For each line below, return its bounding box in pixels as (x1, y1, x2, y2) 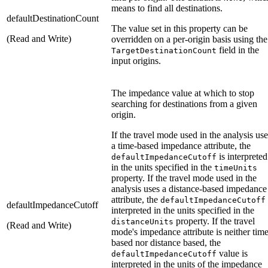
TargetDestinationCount (111, 45, 217, 55)
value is (217, 248, 248, 258)
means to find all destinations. (111, 2, 223, 13)
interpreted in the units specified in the (111, 205, 254, 215)
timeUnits (214, 163, 257, 172)
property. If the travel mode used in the (111, 172, 257, 183)
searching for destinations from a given (111, 98, 257, 109)
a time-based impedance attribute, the (111, 140, 251, 151)
